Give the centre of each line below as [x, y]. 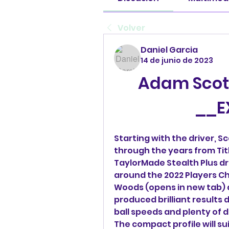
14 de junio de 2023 [177, 60]
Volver [131, 28]
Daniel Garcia [169, 50]
